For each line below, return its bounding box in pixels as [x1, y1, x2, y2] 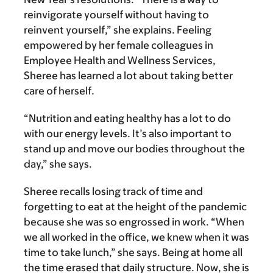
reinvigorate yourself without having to [24, 9, 209, 21]
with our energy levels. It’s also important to [24, 127, 232, 140]
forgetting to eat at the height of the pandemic [24, 200, 247, 213]
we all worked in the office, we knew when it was [24, 231, 249, 244]
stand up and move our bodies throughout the [24, 143, 245, 155]
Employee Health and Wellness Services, [24, 54, 216, 67]
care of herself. [24, 85, 94, 97]
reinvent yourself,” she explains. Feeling [24, 24, 211, 37]
